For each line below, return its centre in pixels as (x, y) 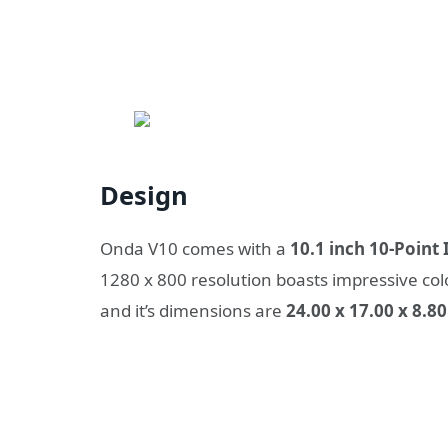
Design (144, 194)
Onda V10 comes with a (195, 249)
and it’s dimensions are (193, 311)
